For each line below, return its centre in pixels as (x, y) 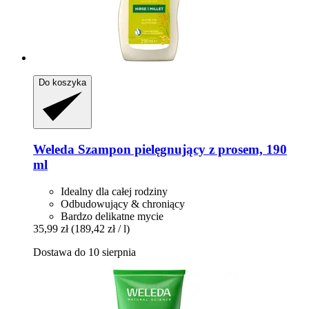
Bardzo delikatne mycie (112, 216)
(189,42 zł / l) (100, 228)
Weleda (54, 150)
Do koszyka (62, 83)
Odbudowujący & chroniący (123, 203)
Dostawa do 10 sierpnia (84, 252)
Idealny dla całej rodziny (114, 191)
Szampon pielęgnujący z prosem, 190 (181, 150)
